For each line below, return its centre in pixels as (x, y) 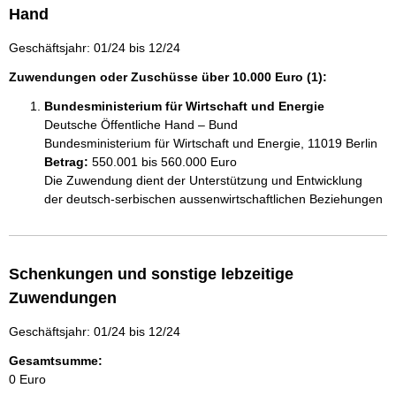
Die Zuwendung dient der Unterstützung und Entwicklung (205, 181)
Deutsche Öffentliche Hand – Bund (141, 125)
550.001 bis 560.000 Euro (164, 162)
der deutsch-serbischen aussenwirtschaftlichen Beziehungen (213, 199)
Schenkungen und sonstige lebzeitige (151, 274)
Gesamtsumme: (56, 361)
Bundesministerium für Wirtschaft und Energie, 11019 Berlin (211, 144)
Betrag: (66, 162)
